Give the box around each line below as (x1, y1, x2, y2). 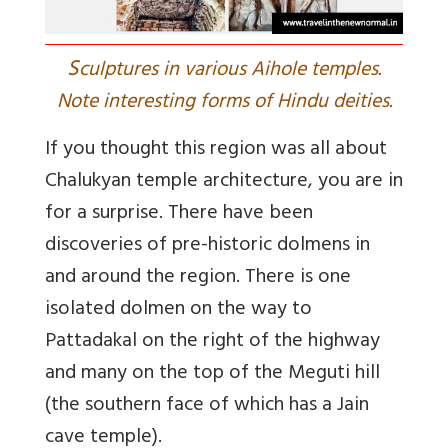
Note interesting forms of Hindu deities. (56, 85, 392, 123)
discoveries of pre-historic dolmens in (45, 228, 370, 266)
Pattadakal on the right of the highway (45, 324, 380, 362)
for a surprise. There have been (45, 196, 313, 234)
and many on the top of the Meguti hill (45, 356, 380, 394)
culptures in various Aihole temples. (79, 53, 381, 91)
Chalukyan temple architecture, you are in (45, 164, 403, 202)
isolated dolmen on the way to (45, 292, 312, 330)
